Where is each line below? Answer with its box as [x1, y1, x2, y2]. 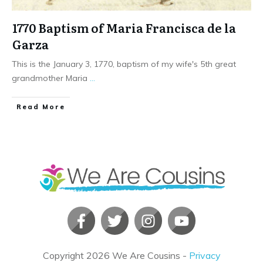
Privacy [188, 249, 221, 262]
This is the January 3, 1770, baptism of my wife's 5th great [12, 58, 236, 69]
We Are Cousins [112, 249, 180, 262]
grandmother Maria [12, 72, 90, 83]
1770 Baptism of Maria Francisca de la [12, 18, 236, 36]
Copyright [42, 249, 86, 262]
